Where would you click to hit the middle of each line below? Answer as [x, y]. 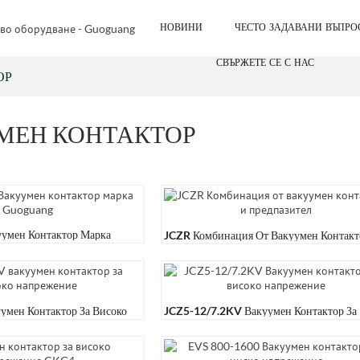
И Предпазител [200, 251]
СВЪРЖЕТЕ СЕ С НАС [265, 63]
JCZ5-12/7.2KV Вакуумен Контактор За [260, 311]
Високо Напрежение [213, 327]
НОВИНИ [181, 28]
